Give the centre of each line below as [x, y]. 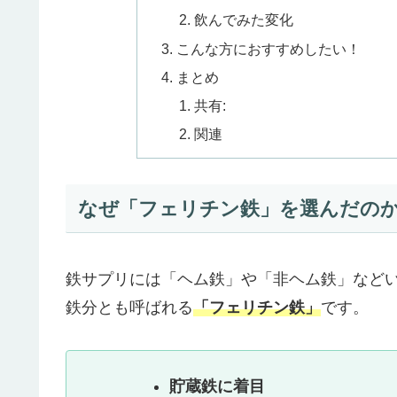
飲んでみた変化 [243, 20]
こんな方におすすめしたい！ [269, 48]
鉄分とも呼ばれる [129, 308]
